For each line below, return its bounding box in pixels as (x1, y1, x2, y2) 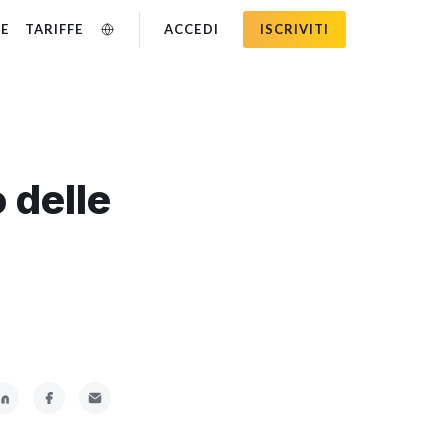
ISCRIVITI (259, 21, 329, 37)
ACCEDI (164, 21, 219, 37)
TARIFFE (25, 21, 84, 37)
